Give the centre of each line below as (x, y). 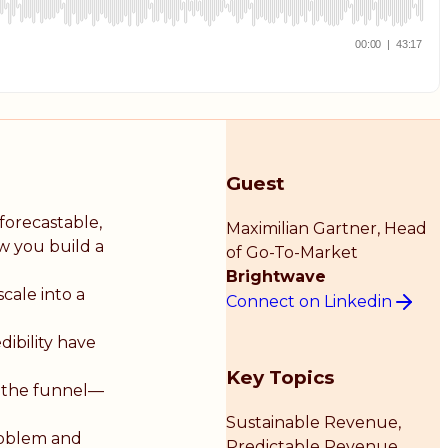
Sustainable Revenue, (314, 422)
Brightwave (276, 277)
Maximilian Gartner (302, 229)
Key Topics (280, 377)
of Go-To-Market (292, 253)
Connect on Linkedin (309, 301)
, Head (402, 229)
